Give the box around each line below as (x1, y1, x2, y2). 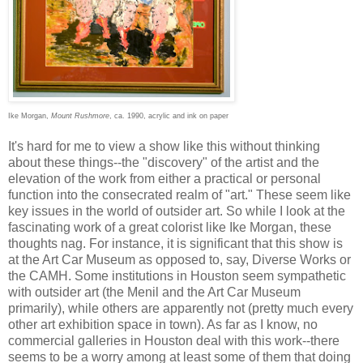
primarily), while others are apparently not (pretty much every (8, 301, 353, 315)
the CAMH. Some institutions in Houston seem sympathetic (8, 268, 346, 283)
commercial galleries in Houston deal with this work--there (8, 333, 340, 348)
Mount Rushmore (51, 111, 109, 120)
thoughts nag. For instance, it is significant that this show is (8, 236, 343, 250)
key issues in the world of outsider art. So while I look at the (8, 203, 345, 218)
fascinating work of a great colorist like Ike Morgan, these (8, 220, 331, 234)
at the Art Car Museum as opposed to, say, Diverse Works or (8, 252, 351, 267)
